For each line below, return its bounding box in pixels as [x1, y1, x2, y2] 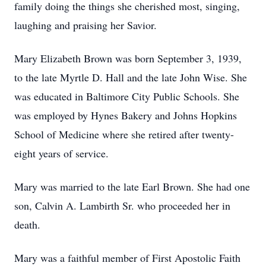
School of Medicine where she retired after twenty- [14, 127, 234, 141]
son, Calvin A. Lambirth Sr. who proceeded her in [14, 198, 230, 213]
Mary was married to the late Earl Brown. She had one [14, 179, 250, 194]
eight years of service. [14, 146, 109, 160]
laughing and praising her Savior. [14, 18, 157, 32]
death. [14, 217, 40, 232]
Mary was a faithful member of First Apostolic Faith [14, 251, 240, 265]
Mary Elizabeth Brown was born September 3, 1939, [14, 51, 242, 65]
